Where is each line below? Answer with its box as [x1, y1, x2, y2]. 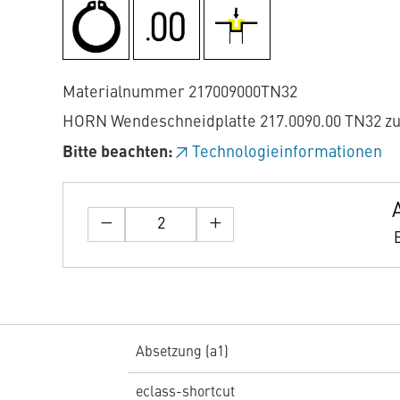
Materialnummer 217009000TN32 [62, 84, 297, 101]
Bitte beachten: [62, 144, 173, 161]
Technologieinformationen [192, 144, 382, 161]
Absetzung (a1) [135, 345, 229, 360]
